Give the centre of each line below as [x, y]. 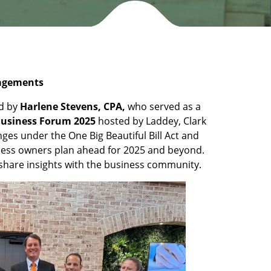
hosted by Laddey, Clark [151, 121]
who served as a [163, 106]
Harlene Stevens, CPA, [72, 107]
